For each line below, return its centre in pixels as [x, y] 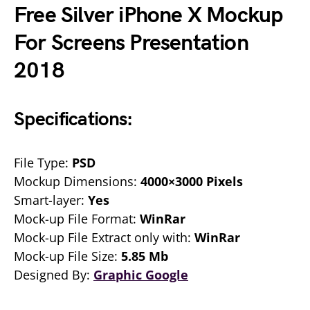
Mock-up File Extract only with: [104, 237]
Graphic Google [141, 275]
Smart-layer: [51, 200]
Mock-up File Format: [77, 219]
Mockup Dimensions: [77, 181]
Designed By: [54, 275]
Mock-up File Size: [67, 256]
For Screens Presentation [131, 43]
